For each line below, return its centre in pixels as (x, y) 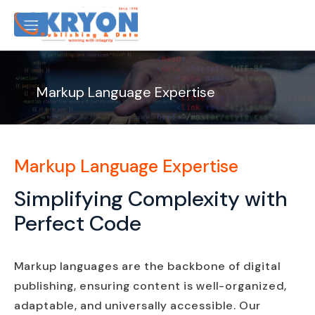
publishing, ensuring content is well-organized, (150, 285)
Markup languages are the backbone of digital (147, 266)
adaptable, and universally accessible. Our (137, 305)
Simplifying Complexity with (150, 198)
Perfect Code (78, 223)
